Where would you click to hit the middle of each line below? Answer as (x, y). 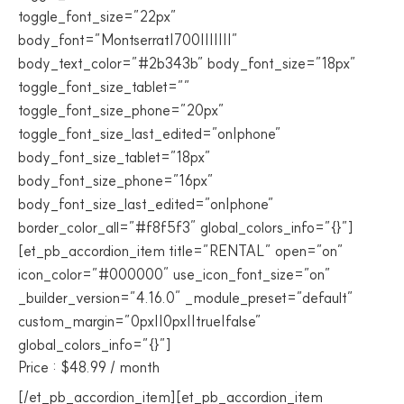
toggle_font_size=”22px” (97, 16)
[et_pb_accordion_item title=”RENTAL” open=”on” (181, 251)
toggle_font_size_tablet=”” (104, 87)
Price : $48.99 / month (89, 367)
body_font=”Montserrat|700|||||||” (128, 40)
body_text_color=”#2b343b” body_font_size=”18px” (187, 63)
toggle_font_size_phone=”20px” (121, 110)
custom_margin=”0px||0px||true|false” (140, 321)
